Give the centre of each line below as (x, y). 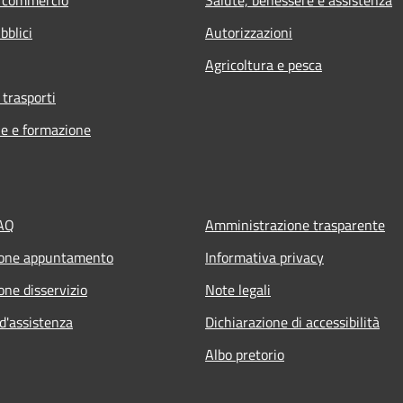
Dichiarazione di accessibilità (292, 322)
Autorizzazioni (249, 32)
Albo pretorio (245, 354)
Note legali (238, 289)
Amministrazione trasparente (295, 224)
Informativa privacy (264, 257)
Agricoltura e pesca (264, 64)
